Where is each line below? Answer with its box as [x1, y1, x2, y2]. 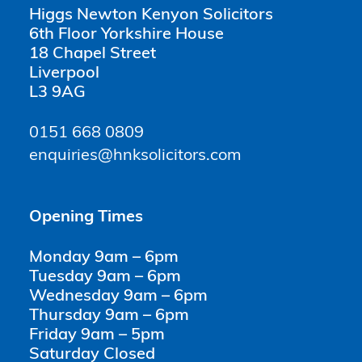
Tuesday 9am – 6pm [29, 269, 181, 286]
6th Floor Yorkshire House [29, 27, 224, 44]
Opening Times [29, 209, 143, 226]
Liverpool [29, 65, 99, 82]
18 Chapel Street [29, 46, 156, 63]
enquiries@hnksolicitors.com [29, 148, 242, 165]
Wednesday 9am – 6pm [29, 288, 208, 305]
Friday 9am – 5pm [29, 327, 165, 344]
